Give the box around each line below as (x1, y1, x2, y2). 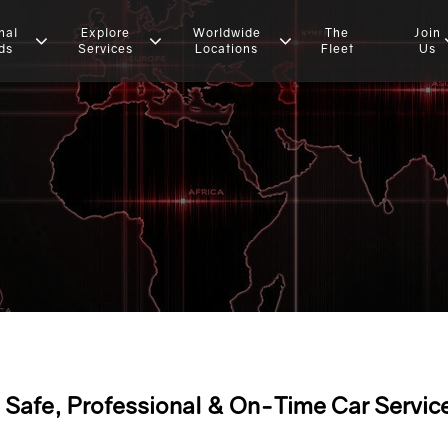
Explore (80, 24, 130, 40)
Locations (195, 40, 259, 56)
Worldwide (192, 24, 261, 40)
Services (77, 40, 133, 56)
